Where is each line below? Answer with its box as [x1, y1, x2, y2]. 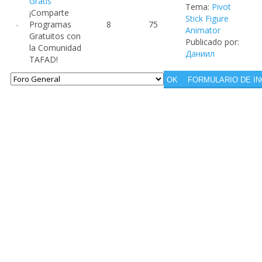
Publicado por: [185, 36, 239, 47]
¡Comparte [29, 7, 69, 18]
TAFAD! [29, 54, 58, 65]
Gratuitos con [29, 30, 81, 42]
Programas [29, 19, 71, 30]
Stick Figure [185, 13, 229, 24]
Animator [185, 25, 220, 36]
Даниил [185, 48, 215, 59]
